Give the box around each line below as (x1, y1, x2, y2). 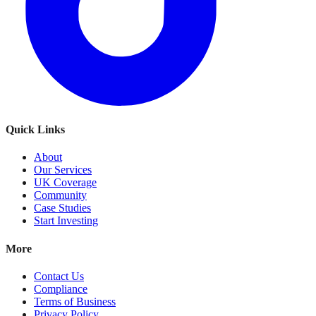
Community (34, 189, 87, 202)
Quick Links (6, 123, 65, 136)
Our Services (34, 164, 92, 176)
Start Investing (34, 214, 98, 227)
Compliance (34, 283, 87, 295)
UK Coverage (34, 176, 97, 189)
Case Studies (34, 202, 91, 214)
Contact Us (34, 270, 84, 282)
